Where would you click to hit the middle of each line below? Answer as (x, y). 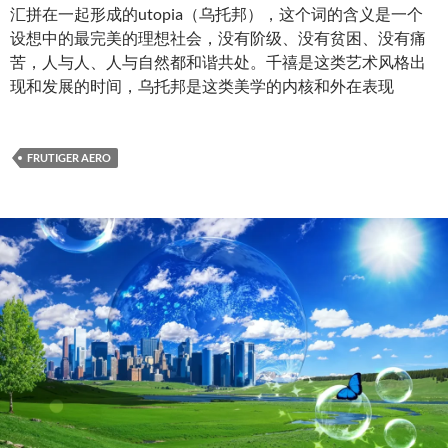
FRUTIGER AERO (69, 157)
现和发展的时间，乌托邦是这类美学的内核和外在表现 (202, 85)
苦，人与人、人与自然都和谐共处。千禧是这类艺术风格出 (218, 61)
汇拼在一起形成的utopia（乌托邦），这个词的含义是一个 (216, 13)
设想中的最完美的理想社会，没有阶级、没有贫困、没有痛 (218, 37)
